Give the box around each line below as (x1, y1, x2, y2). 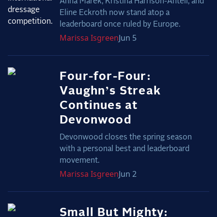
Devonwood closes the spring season (59, 133, 192, 141)
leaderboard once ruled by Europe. (59, 20, 180, 29)
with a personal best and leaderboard (59, 145, 189, 153)
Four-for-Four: (59, 71, 151, 83)
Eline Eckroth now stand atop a (59, 9, 170, 17)
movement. (59, 156, 99, 165)
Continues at (59, 100, 138, 112)
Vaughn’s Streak (59, 85, 161, 97)
